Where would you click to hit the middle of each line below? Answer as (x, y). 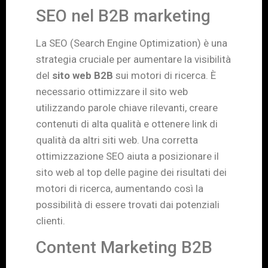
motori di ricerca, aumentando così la (120, 188)
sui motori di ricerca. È (165, 75)
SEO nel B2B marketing (123, 16)
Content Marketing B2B (124, 248)
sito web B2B (83, 75)
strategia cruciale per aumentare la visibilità (133, 59)
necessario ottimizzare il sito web (112, 91)
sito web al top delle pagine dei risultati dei (131, 172)
